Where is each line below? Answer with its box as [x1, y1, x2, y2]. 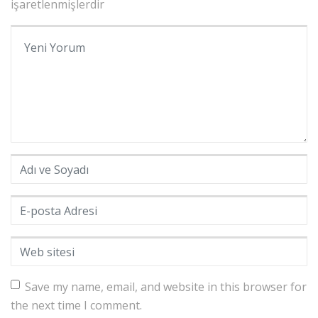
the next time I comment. [11, 297, 142, 314]
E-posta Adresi [10, 196, 87, 212]
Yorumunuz [10, 26, 72, 42]
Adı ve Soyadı [10, 155, 79, 171]
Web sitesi [10, 237, 65, 253]
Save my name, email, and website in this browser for [24, 279, 307, 295]
